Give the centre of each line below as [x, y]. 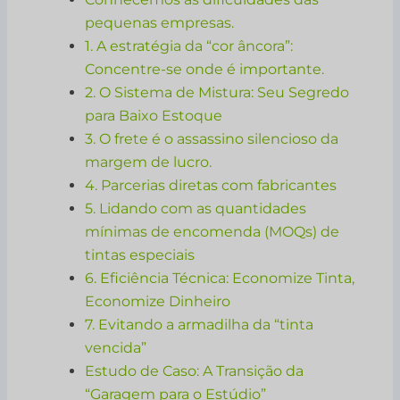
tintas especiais [140, 254]
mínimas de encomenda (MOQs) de [212, 231]
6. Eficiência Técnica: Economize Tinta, [220, 278]
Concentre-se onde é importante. [205, 69]
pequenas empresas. [160, 22]
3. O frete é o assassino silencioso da [212, 138]
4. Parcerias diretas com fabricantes [211, 185]
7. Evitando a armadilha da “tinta [200, 324]
